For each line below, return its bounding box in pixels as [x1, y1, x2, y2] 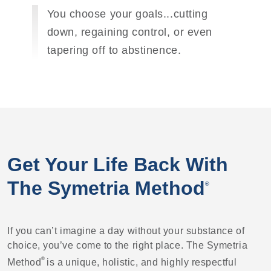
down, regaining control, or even [47, 26, 212, 39]
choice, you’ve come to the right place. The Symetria [7, 240, 248, 251]
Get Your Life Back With [7, 154, 228, 176]
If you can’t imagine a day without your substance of [7, 226, 245, 237]
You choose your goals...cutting [47, 8, 208, 21]
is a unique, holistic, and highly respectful [47, 257, 237, 268]
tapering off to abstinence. [47, 44, 181, 57]
